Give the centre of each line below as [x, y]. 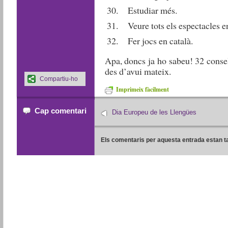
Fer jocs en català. [160, 40]
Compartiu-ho [59, 79]
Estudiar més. [152, 10]
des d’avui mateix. [138, 72]
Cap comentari [60, 111]
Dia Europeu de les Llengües [154, 112]
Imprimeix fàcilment [142, 90]
